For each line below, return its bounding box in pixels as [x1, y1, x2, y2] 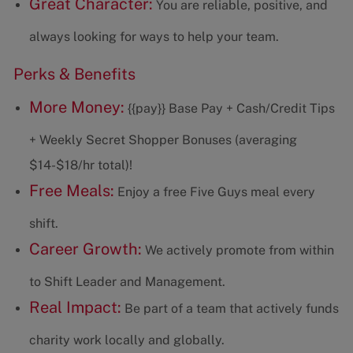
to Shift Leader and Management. [28, 274, 225, 290]
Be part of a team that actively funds [121, 301, 339, 317]
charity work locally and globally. [28, 333, 225, 348]
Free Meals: [28, 181, 114, 201]
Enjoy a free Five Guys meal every [113, 184, 315, 200]
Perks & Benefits [13, 65, 136, 84]
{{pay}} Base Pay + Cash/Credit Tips [124, 101, 335, 117]
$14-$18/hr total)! [28, 158, 132, 173]
